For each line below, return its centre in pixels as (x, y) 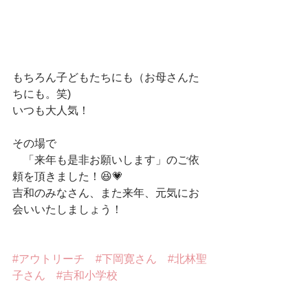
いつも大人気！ (51, 111)
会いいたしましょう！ (67, 210)
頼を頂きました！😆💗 (68, 177)
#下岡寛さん (126, 259)
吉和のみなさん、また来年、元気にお (106, 193)
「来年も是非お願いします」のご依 (106, 160)
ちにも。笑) (42, 94)
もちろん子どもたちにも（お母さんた (106, 78)
